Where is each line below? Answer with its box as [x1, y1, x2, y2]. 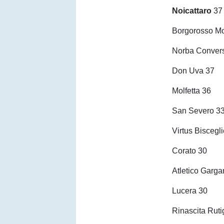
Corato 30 [172, 146, 209, 155]
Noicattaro [172, 6, 212, 15]
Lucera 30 [172, 186, 210, 195]
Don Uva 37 [172, 66, 217, 75]
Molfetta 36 [172, 86, 213, 95]
